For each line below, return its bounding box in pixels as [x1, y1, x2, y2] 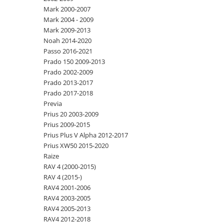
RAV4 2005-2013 [43, 204, 90, 213]
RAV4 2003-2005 [43, 193, 90, 202]
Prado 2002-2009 [43, 67, 93, 76]
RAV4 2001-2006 [43, 183, 90, 192]
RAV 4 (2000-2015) [43, 162, 96, 171]
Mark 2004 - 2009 [43, 15, 93, 24]
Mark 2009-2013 [43, 25, 90, 34]
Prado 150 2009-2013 [43, 57, 105, 66]
